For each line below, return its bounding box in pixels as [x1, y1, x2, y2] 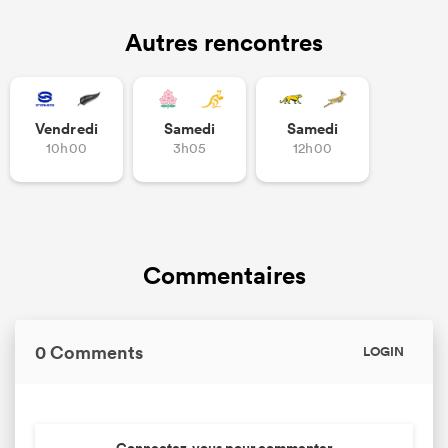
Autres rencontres [125, 27, 323, 57]
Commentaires [142, 260, 306, 290]
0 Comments [35, 340, 143, 364]
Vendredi [34, 118, 99, 139]
